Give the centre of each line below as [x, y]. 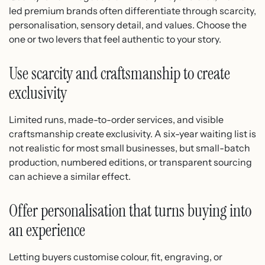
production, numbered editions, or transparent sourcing [130, 162]
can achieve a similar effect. [70, 176]
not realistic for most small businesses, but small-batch [130, 148]
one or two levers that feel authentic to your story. [115, 39]
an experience [47, 230]
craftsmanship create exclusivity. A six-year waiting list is [132, 133]
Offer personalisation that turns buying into [130, 211]
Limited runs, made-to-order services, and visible [116, 119]
